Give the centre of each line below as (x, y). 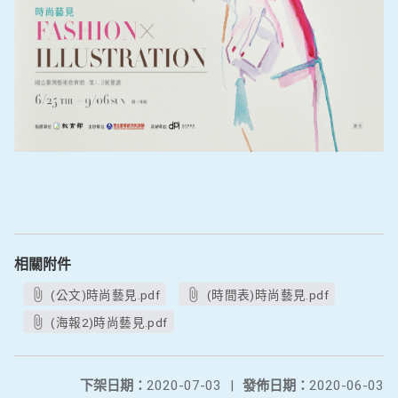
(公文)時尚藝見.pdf (106, 295)
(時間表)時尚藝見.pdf (267, 295)
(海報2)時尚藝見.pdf (109, 322)
